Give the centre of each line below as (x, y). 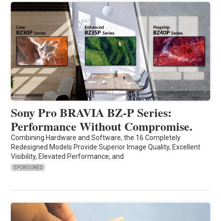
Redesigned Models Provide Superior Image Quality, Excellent (106, 147)
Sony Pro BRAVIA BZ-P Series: (92, 112)
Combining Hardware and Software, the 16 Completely (96, 137)
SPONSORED (28, 167)
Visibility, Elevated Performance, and (68, 156)
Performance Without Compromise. (102, 126)
